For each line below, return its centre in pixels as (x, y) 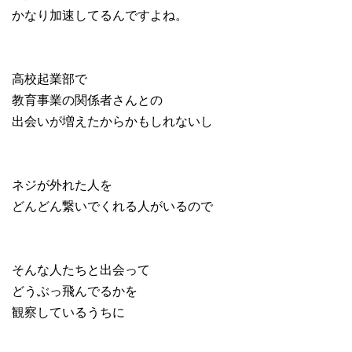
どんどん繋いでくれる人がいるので (112, 206)
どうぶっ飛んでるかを (75, 291)
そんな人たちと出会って (81, 269)
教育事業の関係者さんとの (87, 100)
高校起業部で (49, 79)
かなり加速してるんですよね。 (100, 15)
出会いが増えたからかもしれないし (112, 121)
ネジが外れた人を (62, 185)
